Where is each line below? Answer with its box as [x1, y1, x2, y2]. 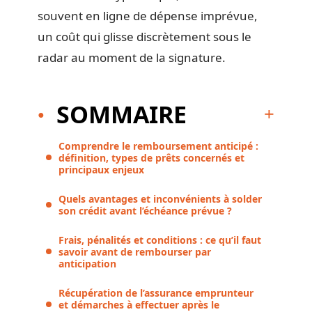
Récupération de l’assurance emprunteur [58, 286, 253, 299]
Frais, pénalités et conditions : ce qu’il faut [58, 233, 261, 247]
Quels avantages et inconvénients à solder [58, 192, 262, 205]
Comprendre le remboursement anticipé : [58, 139, 258, 153]
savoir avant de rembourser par [58, 244, 211, 258]
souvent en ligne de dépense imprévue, [38, 8, 258, 24]
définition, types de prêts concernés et [58, 150, 244, 164]
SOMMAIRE [56, 97, 187, 130]
